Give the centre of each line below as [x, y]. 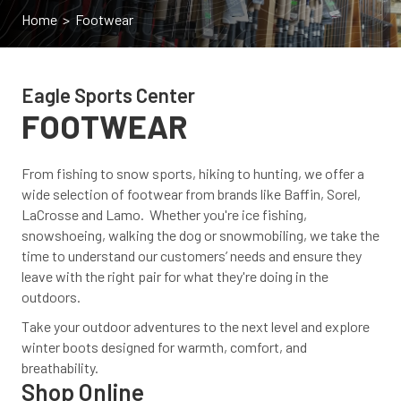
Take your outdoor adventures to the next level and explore [196, 326]
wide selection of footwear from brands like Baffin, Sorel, [191, 194]
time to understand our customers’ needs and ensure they [192, 256]
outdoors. [51, 297]
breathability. [60, 367]
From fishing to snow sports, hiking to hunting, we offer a [193, 173]
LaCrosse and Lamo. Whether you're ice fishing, [164, 214]
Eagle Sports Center [108, 95]
